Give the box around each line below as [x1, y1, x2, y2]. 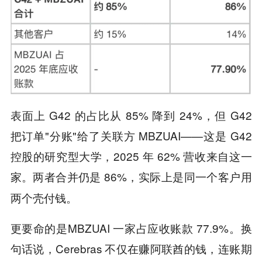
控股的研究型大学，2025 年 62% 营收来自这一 [10, 148, 252, 164]
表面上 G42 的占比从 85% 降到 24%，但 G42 [10, 107, 252, 123]
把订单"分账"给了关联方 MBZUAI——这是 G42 [10, 127, 252, 144]
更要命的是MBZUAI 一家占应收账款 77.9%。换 [10, 220, 252, 236]
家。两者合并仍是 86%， [10, 168, 139, 185]
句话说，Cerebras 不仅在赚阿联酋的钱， [10, 240, 218, 257]
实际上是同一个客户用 [138, 169, 252, 185]
